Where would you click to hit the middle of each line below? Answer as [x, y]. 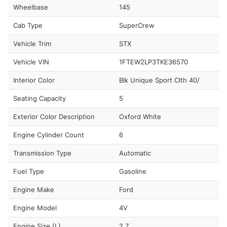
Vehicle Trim [32, 43]
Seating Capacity [40, 98]
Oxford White [140, 116]
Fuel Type [29, 171]
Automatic [135, 153]
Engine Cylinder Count [49, 135]
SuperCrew [137, 25]
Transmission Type [42, 153]
